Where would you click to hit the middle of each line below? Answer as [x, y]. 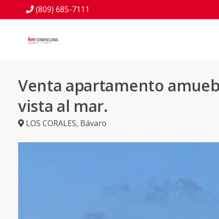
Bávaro [93, 123]
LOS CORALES [51, 123]
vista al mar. [63, 106]
